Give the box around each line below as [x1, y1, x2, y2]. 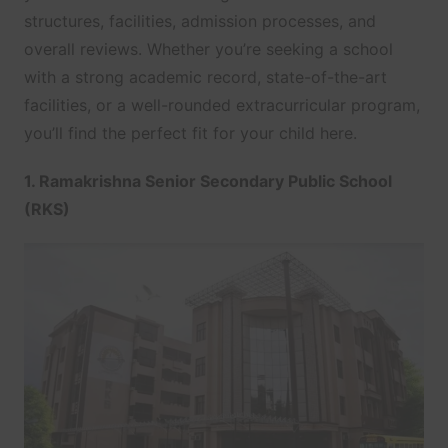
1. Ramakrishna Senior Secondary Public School [23, 171, 392, 192]
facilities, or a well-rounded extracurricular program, [23, 95, 420, 116]
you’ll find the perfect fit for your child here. [23, 123, 357, 144]
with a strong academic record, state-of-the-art [23, 67, 387, 88]
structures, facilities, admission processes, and [23, 11, 376, 32]
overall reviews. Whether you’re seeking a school [23, 39, 393, 60]
